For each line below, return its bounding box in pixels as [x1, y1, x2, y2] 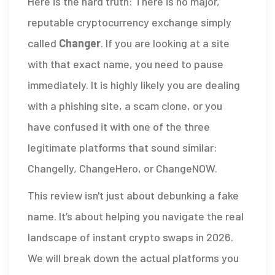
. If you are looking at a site [101, 36, 230, 50]
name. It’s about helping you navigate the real [28, 209, 244, 223]
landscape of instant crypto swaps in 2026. [28, 230, 233, 244]
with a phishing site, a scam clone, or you [28, 99, 222, 113]
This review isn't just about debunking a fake [28, 188, 239, 203]
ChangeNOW [156, 161, 215, 176]
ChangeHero [79, 161, 138, 176]
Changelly [28, 161, 74, 176]
